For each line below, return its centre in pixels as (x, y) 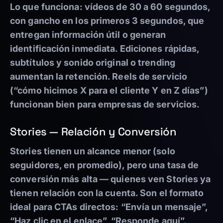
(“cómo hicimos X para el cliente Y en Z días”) (109, 91)
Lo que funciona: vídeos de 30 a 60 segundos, (110, 7)
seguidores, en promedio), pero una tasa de (105, 165)
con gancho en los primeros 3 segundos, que (107, 21)
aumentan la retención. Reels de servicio (99, 77)
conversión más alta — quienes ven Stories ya (111, 179)
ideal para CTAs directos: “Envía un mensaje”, (109, 207)
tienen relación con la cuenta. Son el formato (107, 193)
